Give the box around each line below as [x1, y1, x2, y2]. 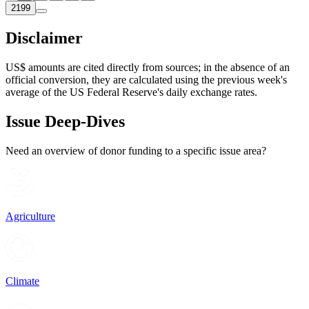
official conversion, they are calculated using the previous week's [6, 73, 287, 86]
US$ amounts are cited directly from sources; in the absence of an [6, 61, 290, 73]
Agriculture [6, 210, 55, 223]
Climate [6, 275, 39, 287]
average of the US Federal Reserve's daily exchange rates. [6, 86, 257, 98]
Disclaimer [6, 29, 83, 48]
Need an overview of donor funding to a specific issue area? [6, 144, 266, 157]
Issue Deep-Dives [6, 112, 125, 130]
